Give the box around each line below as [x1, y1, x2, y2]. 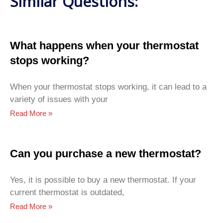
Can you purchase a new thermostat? [10, 147, 201, 160]
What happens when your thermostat [10, 39, 199, 52]
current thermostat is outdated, [10, 187, 124, 197]
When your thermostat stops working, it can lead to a [10, 82, 207, 92]
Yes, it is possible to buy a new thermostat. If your [10, 175, 196, 185]
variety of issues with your [10, 94, 108, 104]
